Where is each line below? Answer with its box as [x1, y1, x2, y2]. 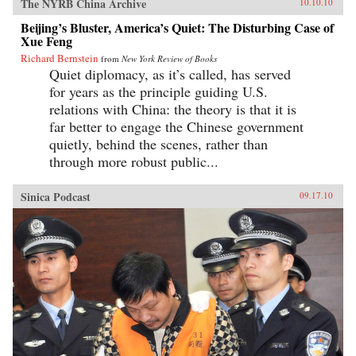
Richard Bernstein [21, 50, 99, 65]
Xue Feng [21, 31, 72, 50]
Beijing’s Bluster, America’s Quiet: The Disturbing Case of [21, 17, 334, 37]
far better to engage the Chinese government [49, 116, 304, 136]
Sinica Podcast [21, 188, 91, 205]
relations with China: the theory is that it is [49, 99, 296, 118]
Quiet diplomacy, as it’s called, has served [49, 64, 291, 83]
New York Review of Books [122, 52, 217, 64]
